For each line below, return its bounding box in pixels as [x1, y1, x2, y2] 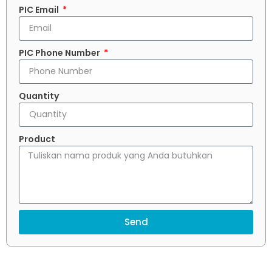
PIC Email [19, 3, 61, 16]
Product [19, 132, 55, 145]
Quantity [19, 89, 59, 102]
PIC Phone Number [19, 46, 102, 59]
